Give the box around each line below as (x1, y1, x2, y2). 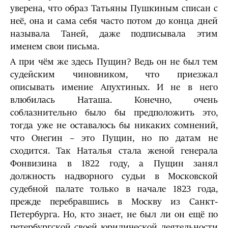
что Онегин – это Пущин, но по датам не (10, 133, 218, 144)
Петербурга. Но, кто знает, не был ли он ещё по (10, 209, 218, 220)
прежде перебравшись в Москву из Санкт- (10, 196, 218, 207)
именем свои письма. (10, 41, 99, 52)
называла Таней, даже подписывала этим (10, 28, 218, 39)
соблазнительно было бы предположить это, (10, 107, 218, 118)
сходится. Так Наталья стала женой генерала (10, 146, 218, 156)
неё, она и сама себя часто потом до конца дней (10, 16, 218, 26)
